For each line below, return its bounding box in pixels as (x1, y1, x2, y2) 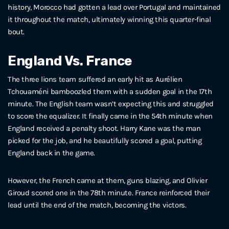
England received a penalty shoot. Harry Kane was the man (8, 123, 201, 133)
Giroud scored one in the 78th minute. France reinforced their (8, 188, 210, 197)
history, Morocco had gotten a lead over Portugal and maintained (8, 3, 221, 12)
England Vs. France (8, 53, 132, 70)
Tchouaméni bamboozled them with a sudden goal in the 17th (8, 86, 212, 96)
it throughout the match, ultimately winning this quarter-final (8, 15, 211, 25)
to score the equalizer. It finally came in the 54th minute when (8, 111, 213, 121)
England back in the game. (8, 148, 97, 157)
